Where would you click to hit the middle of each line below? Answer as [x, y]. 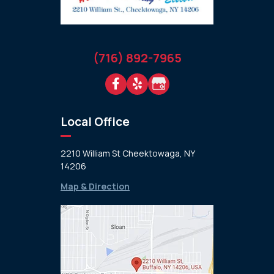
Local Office [95, 121]
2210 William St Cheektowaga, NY [128, 153]
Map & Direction [95, 186]
